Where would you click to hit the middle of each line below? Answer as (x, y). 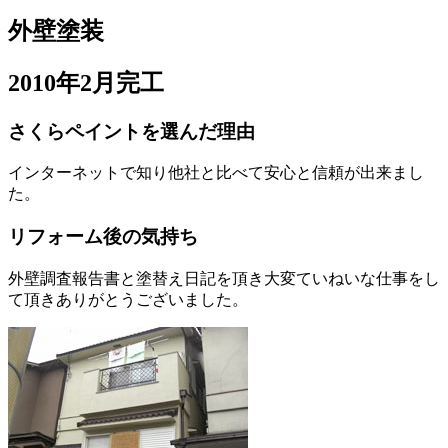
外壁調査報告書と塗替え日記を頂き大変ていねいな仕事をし (224, 278)
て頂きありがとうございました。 (128, 299)
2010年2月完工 (86, 82)
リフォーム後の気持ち (103, 237)
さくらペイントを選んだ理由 (131, 131)
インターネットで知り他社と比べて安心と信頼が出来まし (216, 173)
